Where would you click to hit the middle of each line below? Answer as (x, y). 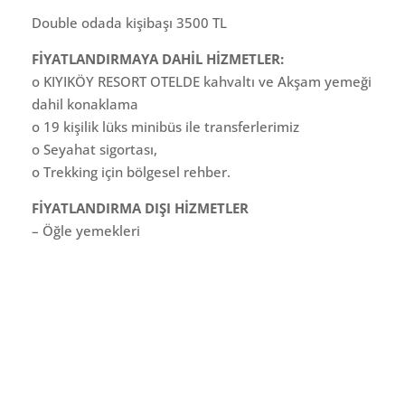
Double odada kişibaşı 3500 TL (129, 22)
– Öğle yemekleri (86, 230)
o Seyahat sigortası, (94, 149)
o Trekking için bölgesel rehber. (131, 171)
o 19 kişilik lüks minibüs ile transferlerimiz (165, 126)
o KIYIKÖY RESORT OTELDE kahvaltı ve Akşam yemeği (202, 81)
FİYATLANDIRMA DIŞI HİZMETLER (140, 207)
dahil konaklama (85, 104)
